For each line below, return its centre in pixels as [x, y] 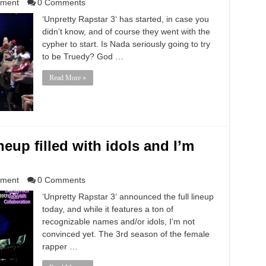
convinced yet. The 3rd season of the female [126, 234]
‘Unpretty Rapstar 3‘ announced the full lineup [128, 197]
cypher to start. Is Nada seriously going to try [126, 44]
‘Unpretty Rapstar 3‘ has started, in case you [125, 19]
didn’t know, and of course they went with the [126, 31]
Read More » [67, 78]
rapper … [60, 246]
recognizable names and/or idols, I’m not [118, 221]
